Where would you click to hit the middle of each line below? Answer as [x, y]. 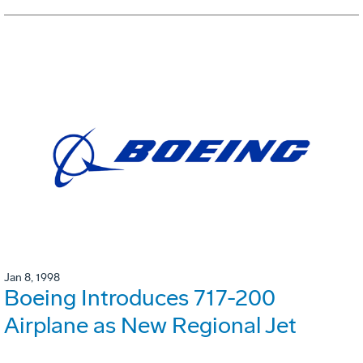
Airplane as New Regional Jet [150, 325]
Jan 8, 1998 [32, 277]
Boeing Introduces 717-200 [140, 297]
